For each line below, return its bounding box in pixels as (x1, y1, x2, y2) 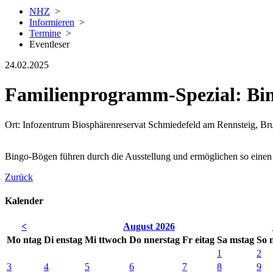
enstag (56, 235, 82, 246)
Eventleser (29, 39, 69, 49)
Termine (29, 28, 61, 38)
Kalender (5, 196, 43, 207)
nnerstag (144, 235, 180, 246)
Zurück (5, 171, 33, 182)
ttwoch (99, 235, 127, 246)
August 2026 (123, 221, 175, 232)
